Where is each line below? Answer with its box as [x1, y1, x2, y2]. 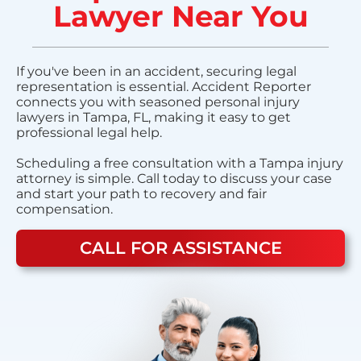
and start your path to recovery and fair [16, 186, 267, 202]
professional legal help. [16, 125, 162, 141]
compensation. [16, 201, 113, 218]
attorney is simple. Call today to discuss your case [16, 171, 332, 187]
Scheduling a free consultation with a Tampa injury [16, 156, 343, 172]
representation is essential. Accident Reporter [16, 79, 311, 95]
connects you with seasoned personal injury [16, 94, 300, 110]
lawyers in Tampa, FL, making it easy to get [16, 110, 291, 126]
